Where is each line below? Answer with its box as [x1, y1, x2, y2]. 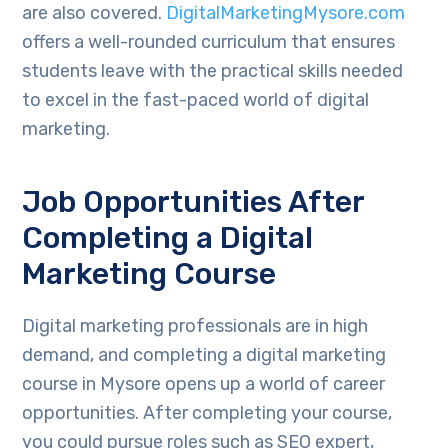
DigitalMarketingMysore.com [166, 2, 406, 25]
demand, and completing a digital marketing [22, 344, 387, 367]
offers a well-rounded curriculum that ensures [22, 31, 396, 54]
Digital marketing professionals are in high [22, 315, 369, 338]
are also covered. [22, 2, 167, 25]
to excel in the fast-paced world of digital [22, 89, 370, 112]
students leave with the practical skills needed [22, 60, 404, 83]
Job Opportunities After [22, 184, 365, 221]
